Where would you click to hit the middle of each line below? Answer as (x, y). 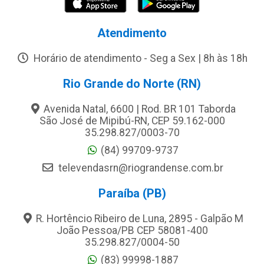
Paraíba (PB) (132, 194)
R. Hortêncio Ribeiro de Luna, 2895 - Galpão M (139, 219)
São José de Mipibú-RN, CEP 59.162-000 (132, 121)
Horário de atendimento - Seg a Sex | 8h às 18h (139, 59)
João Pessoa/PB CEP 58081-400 (132, 231)
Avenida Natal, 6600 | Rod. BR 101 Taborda (139, 109)
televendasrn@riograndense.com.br (139, 168)
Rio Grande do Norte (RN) (132, 84)
